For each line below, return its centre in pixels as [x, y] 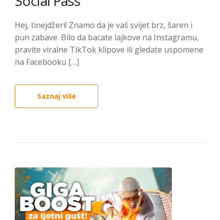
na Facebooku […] [47, 62]
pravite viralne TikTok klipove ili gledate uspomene [109, 50]
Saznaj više [56, 96]
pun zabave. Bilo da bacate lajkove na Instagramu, [107, 37]
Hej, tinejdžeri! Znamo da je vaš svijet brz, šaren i [104, 25]
